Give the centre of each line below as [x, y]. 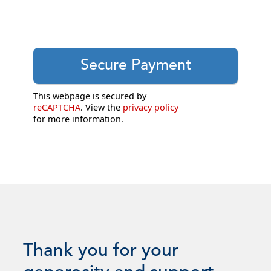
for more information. [78, 119]
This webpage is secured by [90, 96]
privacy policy [151, 108]
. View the [102, 108]
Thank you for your [101, 251]
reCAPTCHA [57, 108]
